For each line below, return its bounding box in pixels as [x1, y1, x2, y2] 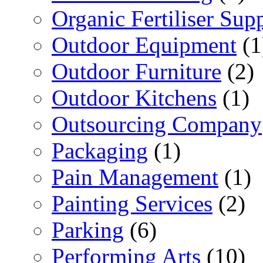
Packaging [52, 137, 148, 163]
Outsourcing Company [52, 111, 262, 137]
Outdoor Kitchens [52, 85, 217, 110]
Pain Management [52, 164, 218, 190]
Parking [52, 217, 124, 242]
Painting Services [52, 190, 213, 216]
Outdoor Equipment [52, 32, 237, 58]
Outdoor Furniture [52, 58, 221, 84]
